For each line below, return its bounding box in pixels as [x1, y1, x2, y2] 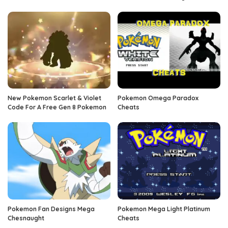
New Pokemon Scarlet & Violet [8, 94, 101, 102]
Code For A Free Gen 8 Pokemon [8, 103, 106, 111]
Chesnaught [8, 214, 44, 222]
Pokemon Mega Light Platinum [118, 205, 210, 213]
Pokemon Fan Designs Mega [8, 205, 95, 213]
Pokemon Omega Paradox [118, 94, 198, 102]
